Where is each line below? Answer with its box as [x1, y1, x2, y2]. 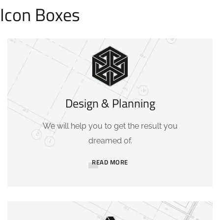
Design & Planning [65, 94, 155, 112]
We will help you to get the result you [42, 121, 178, 131]
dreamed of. [88, 136, 132, 145]
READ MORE [92, 157, 128, 167]
